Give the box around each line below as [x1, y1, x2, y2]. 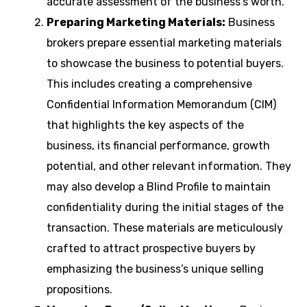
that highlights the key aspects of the [47, 119, 244, 132]
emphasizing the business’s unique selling [47, 262, 264, 276]
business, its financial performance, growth [47, 139, 270, 153]
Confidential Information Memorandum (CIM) [47, 98, 276, 112]
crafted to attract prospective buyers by [47, 242, 256, 256]
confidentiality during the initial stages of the [47, 201, 284, 214]
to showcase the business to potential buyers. [47, 57, 284, 71]
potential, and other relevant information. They [47, 160, 291, 173]
